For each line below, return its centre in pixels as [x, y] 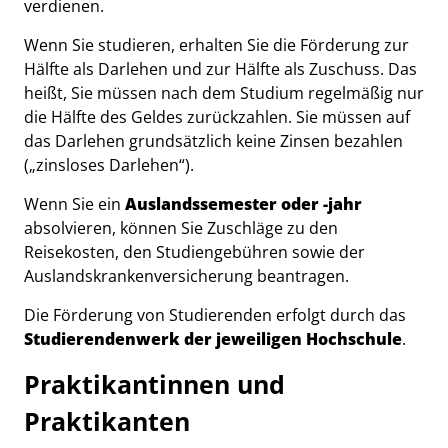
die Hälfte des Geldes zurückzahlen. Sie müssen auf [217, 117]
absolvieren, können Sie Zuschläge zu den [181, 228]
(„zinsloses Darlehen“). [109, 165]
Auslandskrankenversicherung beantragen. [186, 276]
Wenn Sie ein [74, 204]
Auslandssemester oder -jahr [243, 204]
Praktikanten [107, 421]
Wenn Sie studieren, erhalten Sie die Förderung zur [216, 45]
